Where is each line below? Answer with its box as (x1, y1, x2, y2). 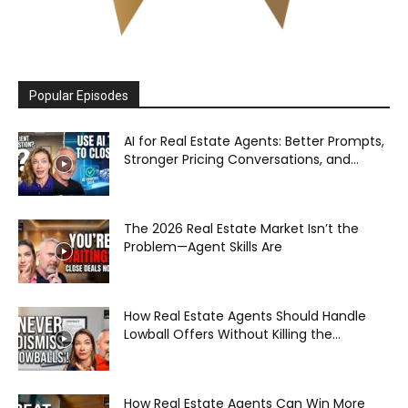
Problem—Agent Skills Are (124, 237, 282, 256)
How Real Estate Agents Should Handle (124, 306, 366, 325)
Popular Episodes (29, 87, 128, 103)
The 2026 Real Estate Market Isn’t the (124, 219, 359, 238)
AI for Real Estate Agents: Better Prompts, (124, 131, 384, 150)
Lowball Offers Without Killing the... (124, 324, 341, 343)
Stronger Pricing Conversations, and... (124, 149, 359, 168)
